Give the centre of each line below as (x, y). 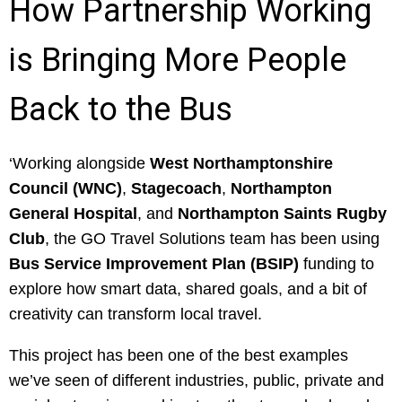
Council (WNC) (66, 188)
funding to (336, 264)
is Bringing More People (178, 60)
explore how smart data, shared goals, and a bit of (188, 289)
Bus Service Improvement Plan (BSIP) (154, 264)
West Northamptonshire (241, 163)
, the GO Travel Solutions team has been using (212, 239)
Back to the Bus (121, 109)
